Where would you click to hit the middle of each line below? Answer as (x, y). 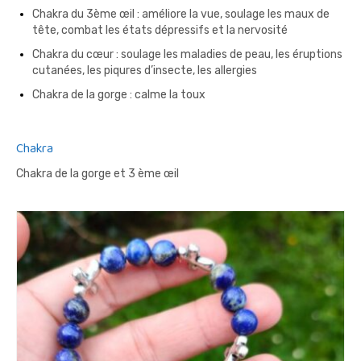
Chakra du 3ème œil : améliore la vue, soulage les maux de (181, 14)
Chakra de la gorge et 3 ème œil (98, 174)
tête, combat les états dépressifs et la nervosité (160, 30)
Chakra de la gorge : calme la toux (119, 95)
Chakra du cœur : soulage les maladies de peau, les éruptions (187, 54)
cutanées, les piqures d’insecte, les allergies (145, 71)
